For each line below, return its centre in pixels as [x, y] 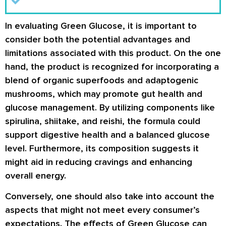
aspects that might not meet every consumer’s [102, 210]
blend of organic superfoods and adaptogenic [102, 80]
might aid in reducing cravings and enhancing [99, 162]
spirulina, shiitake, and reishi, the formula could [103, 121]
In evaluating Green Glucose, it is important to [101, 25]
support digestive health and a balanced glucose [107, 134]
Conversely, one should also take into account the [110, 196]
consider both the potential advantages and [98, 39]
